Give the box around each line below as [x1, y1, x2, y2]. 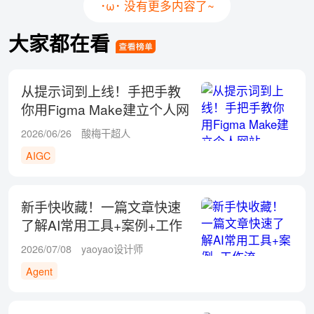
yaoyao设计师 [81, 241, 144, 256]
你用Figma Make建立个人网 [20, 100, 189, 119]
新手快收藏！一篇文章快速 [20, 196, 181, 216]
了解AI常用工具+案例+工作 [20, 214, 182, 234]
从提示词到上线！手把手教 [20, 81, 181, 101]
